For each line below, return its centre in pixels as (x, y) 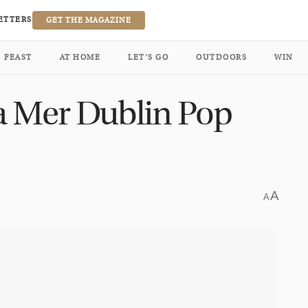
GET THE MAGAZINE (88, 20)
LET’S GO (148, 57)
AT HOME (80, 57)
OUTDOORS (221, 57)
